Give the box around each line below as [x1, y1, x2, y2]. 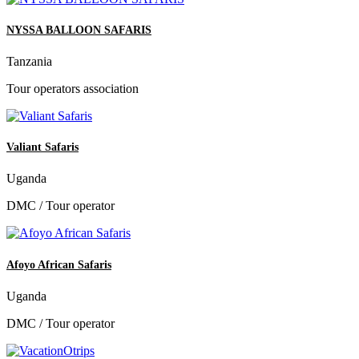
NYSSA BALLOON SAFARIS [6, 23, 151, 36]
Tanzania [6, 54, 52, 69]
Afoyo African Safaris [6, 258, 111, 271]
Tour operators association [6, 82, 139, 96]
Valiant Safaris [6, 141, 79, 154]
